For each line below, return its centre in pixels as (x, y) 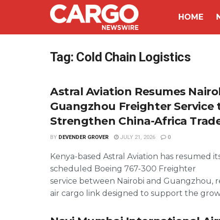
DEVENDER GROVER (83, 137)
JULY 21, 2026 (137, 137)
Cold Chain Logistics (134, 57)
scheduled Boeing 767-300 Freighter (123, 169)
